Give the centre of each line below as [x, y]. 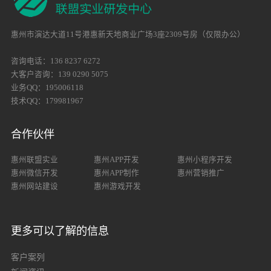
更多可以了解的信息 [60, 231]
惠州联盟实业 [34, 159]
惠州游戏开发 [118, 186]
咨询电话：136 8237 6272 [55, 61]
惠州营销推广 [201, 173]
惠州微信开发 [34, 173]
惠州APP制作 [117, 173]
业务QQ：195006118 [47, 88]
